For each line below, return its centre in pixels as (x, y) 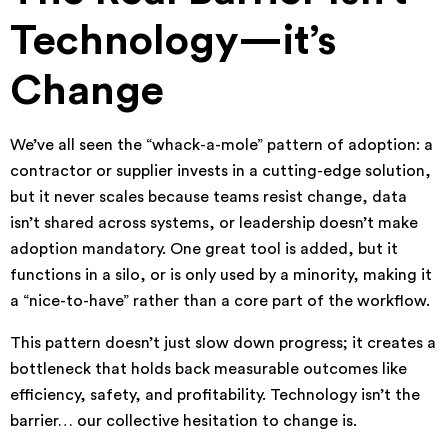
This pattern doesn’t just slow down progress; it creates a (223, 343)
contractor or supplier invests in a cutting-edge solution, (220, 171)
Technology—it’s (173, 41)
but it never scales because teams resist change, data (208, 197)
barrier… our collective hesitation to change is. (183, 421)
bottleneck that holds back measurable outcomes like (208, 369)
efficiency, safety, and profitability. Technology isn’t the (215, 395)
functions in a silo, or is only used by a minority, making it (221, 275)
